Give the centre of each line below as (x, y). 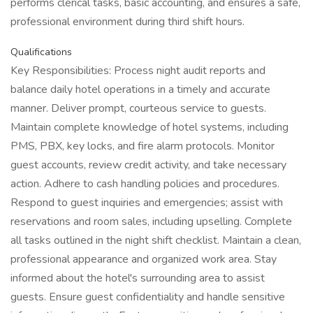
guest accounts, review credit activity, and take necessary (148, 165)
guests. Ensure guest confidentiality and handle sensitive (148, 297)
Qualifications (41, 52)
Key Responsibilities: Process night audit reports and (138, 71)
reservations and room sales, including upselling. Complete (151, 221)
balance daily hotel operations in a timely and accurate (140, 89)
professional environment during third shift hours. (128, 22)
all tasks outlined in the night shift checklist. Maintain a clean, (156, 240)
